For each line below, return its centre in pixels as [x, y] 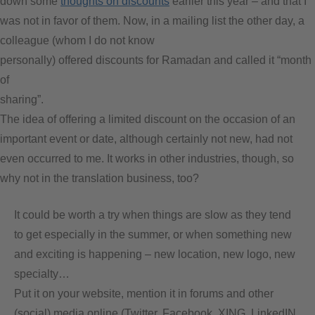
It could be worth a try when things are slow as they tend [153, 214]
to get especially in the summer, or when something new [153, 234]
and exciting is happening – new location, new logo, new [155, 254]
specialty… [42, 274]
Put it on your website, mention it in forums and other [144, 293]
